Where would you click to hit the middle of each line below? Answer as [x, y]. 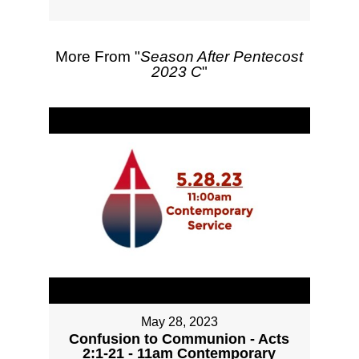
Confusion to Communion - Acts [179, 339]
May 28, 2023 [179, 321]
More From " [98, 57]
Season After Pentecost [222, 57]
